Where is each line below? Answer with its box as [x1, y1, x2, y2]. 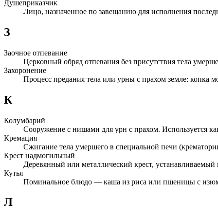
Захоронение [4, 66, 46, 74]
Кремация [4, 133, 37, 142]
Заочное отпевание [4, 48, 67, 57]
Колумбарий [4, 116, 45, 125]
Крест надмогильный [4, 151, 75, 160]
